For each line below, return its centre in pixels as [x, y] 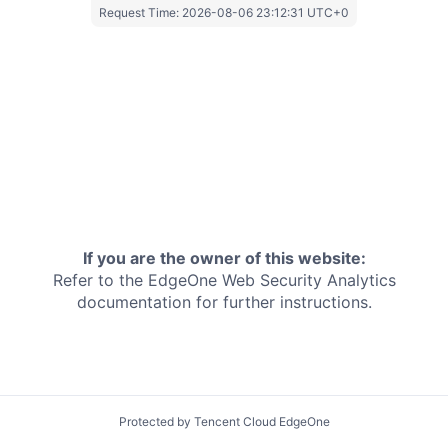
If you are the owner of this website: [224, 258]
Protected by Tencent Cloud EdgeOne [224, 421]
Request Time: [140, 12]
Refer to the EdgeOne [134, 280]
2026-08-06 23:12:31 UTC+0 [265, 12]
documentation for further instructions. [224, 302]
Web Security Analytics [308, 280]
